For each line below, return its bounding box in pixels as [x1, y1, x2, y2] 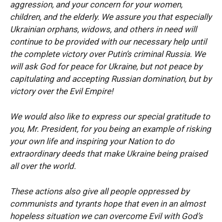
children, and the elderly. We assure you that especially [10, 11, 212, 22]
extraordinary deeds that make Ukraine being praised [10, 148, 208, 159]
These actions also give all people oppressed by [10, 186, 189, 196]
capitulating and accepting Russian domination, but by [10, 73, 212, 84]
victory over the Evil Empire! [10, 86, 113, 96]
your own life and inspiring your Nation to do [10, 136, 174, 146]
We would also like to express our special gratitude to [10, 111, 210, 121]
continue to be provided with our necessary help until [10, 36, 207, 47]
